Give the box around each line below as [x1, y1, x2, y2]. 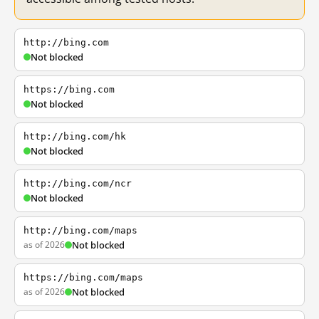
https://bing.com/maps [23, 272, 143, 283]
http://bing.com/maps [23, 225, 137, 236]
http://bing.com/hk [23, 131, 126, 142]
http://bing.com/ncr [23, 178, 132, 189]
